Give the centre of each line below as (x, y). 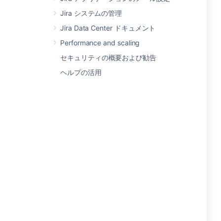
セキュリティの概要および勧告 (109, 57)
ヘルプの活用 (81, 72)
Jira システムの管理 (91, 13)
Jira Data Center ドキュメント (108, 28)
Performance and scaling (100, 43)
